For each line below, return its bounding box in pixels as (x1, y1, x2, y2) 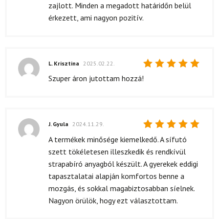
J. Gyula (48, 120, 70, 128)
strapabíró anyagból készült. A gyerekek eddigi (48, 158, 198, 169)
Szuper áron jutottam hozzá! (48, 73, 144, 84)
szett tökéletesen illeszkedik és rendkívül (48, 146, 186, 156)
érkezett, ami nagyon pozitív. (48, 12, 144, 22)
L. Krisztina (48, 59, 81, 67)
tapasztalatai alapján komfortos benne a (48, 171, 184, 181)
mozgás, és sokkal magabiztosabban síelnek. (48, 183, 195, 193)
